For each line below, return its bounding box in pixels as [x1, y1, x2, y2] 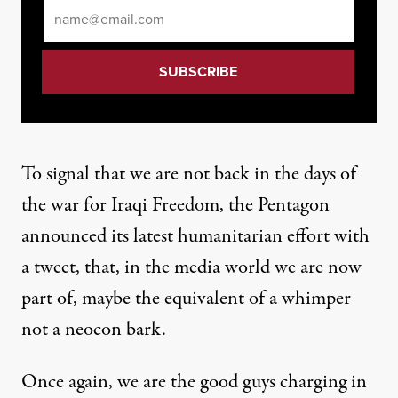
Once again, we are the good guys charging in [21, 368, 367, 396]
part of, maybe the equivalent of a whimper [21, 284, 351, 313]
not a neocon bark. [21, 315, 166, 344]
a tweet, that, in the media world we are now [21, 253, 362, 282]
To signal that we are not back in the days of [21, 160, 356, 188]
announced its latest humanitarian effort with [21, 222, 370, 251]
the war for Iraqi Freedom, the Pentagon [21, 191, 330, 219]
